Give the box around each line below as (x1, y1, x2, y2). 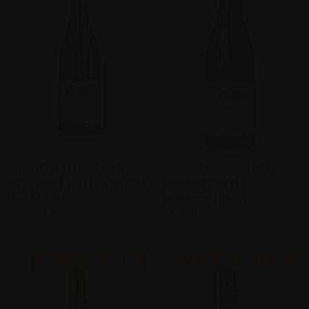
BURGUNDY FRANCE (161, 192, 249, 205)
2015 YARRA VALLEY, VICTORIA (10, 177, 146, 190)
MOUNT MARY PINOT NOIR (10, 161, 124, 175)
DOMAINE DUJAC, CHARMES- (161, 161, 290, 175)
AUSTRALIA (10, 192, 61, 205)
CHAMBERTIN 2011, (161, 177, 248, 190)
